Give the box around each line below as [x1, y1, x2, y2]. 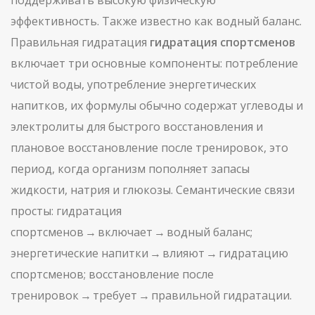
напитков [11, 98, 65, 113]
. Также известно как [97, 13, 216, 29]
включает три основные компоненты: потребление [11, 56, 298, 71]
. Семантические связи [171, 182, 295, 198]
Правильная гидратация [11, 34, 150, 50]
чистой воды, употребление [11, 77, 169, 92]
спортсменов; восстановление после [11, 266, 214, 282]
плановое [11, 140, 67, 155]
